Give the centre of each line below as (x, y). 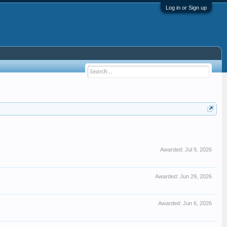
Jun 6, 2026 (197, 203)
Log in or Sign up (186, 8)
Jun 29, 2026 (196, 176)
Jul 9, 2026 (198, 149)
